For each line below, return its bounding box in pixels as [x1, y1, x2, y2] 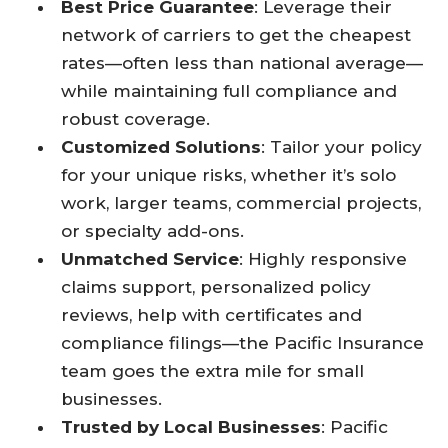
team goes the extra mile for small [61, 360, 365, 381]
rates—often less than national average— [61, 52, 424, 73]
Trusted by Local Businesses [61, 416, 322, 437]
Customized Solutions [61, 136, 262, 157]
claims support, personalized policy [61, 276, 372, 297]
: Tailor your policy [261, 136, 423, 157]
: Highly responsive [239, 248, 408, 269]
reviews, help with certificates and [61, 304, 363, 325]
